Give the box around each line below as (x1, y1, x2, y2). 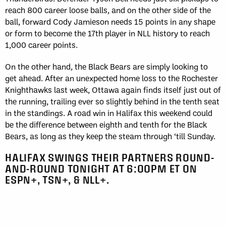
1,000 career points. (5, 39, 78, 50)
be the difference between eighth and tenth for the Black (5, 119, 207, 130)
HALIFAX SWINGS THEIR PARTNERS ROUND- (5, 151, 214, 163)
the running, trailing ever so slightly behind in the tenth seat (5, 95, 219, 106)
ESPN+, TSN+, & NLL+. (5, 173, 109, 185)
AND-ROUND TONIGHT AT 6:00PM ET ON (5, 162, 197, 174)
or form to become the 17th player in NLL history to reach (5, 27, 210, 38)
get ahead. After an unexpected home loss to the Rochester (5, 72, 218, 83)
